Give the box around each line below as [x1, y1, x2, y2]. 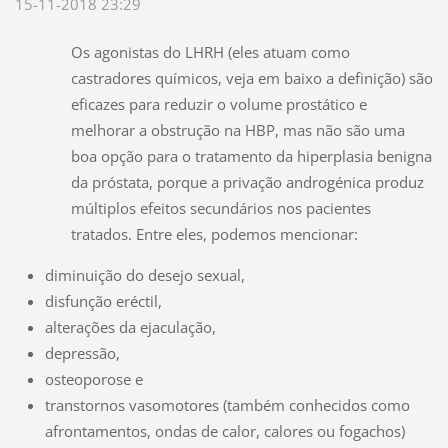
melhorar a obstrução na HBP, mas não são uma [70, 120, 405, 141]
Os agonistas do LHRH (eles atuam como [70, 42, 350, 63]
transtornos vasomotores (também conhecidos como [44, 395, 410, 416]
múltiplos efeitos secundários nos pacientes [70, 198, 371, 219]
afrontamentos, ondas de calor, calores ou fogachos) [44, 421, 405, 442]
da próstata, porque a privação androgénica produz [70, 172, 424, 193]
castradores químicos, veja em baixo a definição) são [70, 68, 433, 89]
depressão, [44, 343, 120, 364]
